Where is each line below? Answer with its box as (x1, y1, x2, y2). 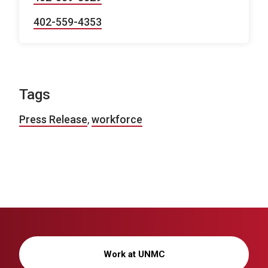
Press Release (19, 112, 87, 126)
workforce (92, 112, 142, 126)
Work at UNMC (103, 248, 165, 260)
